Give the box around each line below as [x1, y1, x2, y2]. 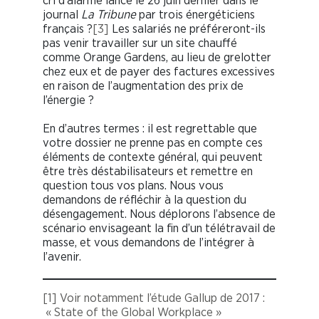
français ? [43, 23, 93, 36]
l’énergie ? [43, 94, 94, 107]
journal [43, 9, 81, 21]
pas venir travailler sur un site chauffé [43, 37, 237, 50]
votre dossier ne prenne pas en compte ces [43, 137, 263, 150]
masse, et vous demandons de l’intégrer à [43, 236, 254, 249]
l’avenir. [43, 251, 81, 263]
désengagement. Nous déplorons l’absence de [43, 208, 276, 221]
